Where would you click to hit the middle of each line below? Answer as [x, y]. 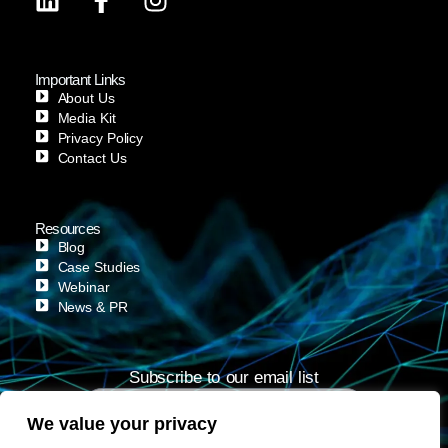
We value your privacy [122, 424]
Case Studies [99, 267]
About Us [86, 98]
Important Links [80, 79]
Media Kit [86, 118]
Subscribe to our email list [224, 377]
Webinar [83, 287]
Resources [68, 228]
